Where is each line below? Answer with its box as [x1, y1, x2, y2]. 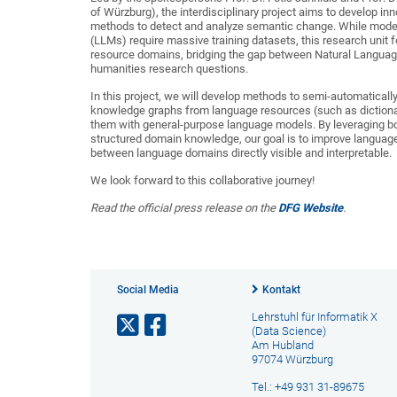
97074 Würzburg [251, 353, 333, 366]
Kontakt [261, 284, 300, 296]
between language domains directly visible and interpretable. [90, 146, 392, 160]
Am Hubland [251, 339, 314, 352]
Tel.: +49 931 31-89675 [251, 380, 364, 393]
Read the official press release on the [90, 201, 278, 214]
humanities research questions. [90, 62, 248, 75]
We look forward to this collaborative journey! [90, 174, 315, 187]
